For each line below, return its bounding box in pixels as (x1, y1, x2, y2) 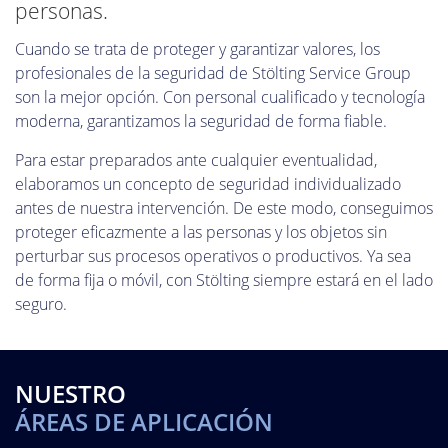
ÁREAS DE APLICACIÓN (15, 405, 273, 439)
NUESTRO (15, 377, 126, 411)
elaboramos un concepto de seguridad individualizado (15, 172, 401, 195)
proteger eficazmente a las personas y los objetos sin (15, 220, 387, 243)
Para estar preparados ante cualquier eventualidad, (15, 148, 377, 171)
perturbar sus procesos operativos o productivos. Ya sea (15, 244, 411, 267)
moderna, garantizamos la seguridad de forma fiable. (15, 110, 387, 133)
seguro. (15, 292, 67, 315)
